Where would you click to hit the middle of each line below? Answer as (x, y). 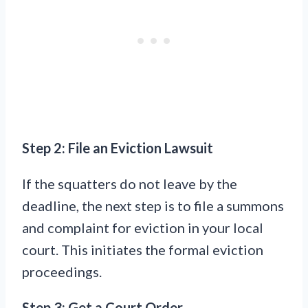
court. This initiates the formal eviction (143, 250)
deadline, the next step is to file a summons (153, 206)
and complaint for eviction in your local (143, 228)
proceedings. (62, 272)
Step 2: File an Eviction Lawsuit (118, 148)
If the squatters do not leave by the (130, 184)
